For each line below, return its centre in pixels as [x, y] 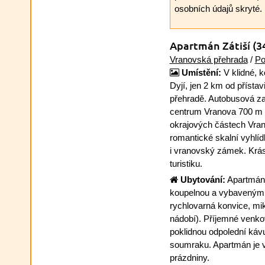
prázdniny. [189, 257]
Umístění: [201, 72]
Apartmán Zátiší [211, 45]
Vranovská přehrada [209, 59]
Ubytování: [203, 179]
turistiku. [186, 164]
